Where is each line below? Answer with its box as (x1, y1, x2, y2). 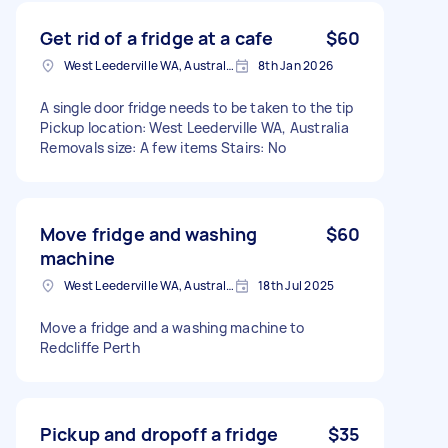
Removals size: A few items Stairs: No (40, 137, 287, 157)
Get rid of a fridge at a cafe (40, 25, 274, 50)
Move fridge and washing (40, 221, 258, 246)
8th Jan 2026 (258, 56, 333, 74)
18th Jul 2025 (258, 276, 335, 294)
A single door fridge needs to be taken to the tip (40, 97, 354, 117)
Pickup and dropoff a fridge (40, 421, 279, 446)
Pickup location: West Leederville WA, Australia (40, 117, 349, 137)
